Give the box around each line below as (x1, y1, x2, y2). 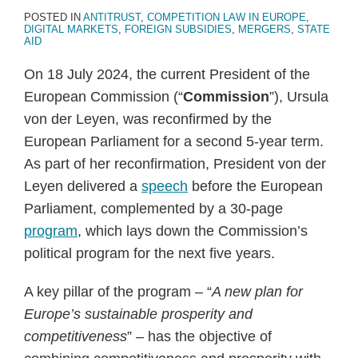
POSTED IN (24, 11, 83, 23)
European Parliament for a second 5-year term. (24, 133, 324, 149)
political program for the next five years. (24, 245, 275, 261)
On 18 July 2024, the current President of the (24, 66, 310, 82)
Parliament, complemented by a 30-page (24, 201, 283, 217)
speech (141, 178, 188, 194)
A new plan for (212, 284, 303, 300)
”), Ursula (269, 89, 328, 105)
